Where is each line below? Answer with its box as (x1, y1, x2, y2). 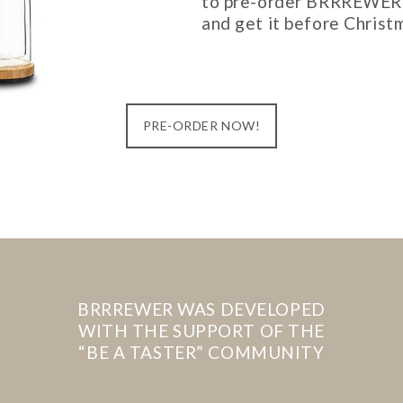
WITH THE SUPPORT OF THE (77, 319, 326, 341)
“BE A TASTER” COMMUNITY (78, 341, 325, 363)
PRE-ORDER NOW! (142, 118, 261, 133)
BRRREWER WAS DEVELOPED (77, 298, 326, 319)
